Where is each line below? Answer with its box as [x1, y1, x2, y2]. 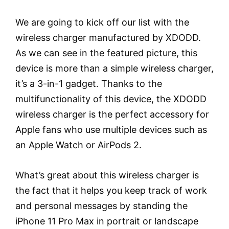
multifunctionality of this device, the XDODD [15, 94, 207, 105]
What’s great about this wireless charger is [15, 169, 199, 180]
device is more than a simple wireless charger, [15, 63, 214, 74]
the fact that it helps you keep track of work [15, 185, 207, 196]
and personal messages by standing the [15, 200, 188, 211]
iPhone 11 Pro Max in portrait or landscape [15, 215, 198, 226]
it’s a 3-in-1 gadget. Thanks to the [15, 78, 162, 89]
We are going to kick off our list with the [15, 17, 189, 28]
